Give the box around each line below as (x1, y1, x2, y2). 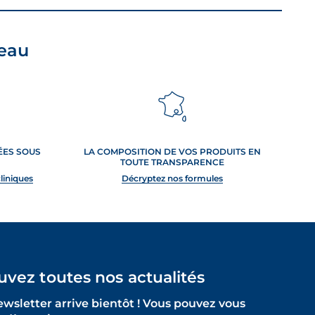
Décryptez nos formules (121, 173, 223, 184)
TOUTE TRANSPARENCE (120, 157, 224, 167)
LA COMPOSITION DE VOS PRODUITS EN (83, 146, 261, 157)
